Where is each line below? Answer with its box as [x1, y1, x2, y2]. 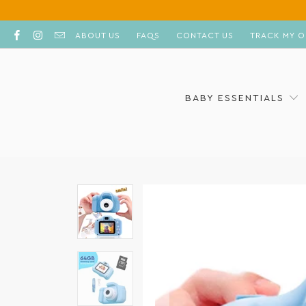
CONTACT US [176, 31, 234, 40]
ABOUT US [74, 31, 120, 40]
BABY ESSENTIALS [184, 93, 288, 103]
